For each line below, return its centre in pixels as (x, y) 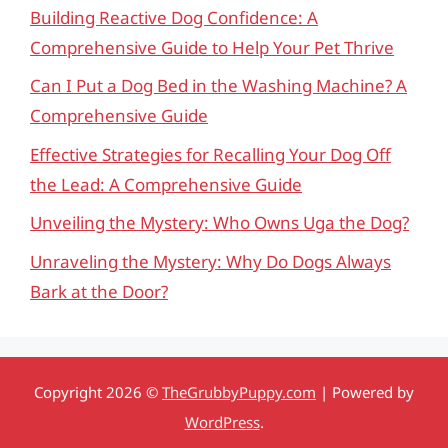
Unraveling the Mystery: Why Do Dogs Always (210, 261)
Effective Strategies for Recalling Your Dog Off (210, 154)
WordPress (222, 421)
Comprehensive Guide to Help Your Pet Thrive (212, 47)
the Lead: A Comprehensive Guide (166, 184)
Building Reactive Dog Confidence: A (174, 17)
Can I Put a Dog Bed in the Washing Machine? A (218, 85)
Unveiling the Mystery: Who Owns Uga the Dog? (219, 222)
